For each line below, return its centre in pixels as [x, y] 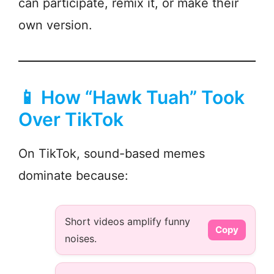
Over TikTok [71, 120]
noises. [81, 239]
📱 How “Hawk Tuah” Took [131, 98]
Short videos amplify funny [128, 222]
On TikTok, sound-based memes [112, 154]
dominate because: [73, 176]
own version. [55, 25]
